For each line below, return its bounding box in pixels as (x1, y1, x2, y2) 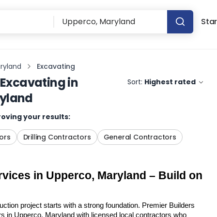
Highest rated (144, 77, 196, 87)
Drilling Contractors (23, 132, 91, 142)
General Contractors (103, 132, 176, 142)
